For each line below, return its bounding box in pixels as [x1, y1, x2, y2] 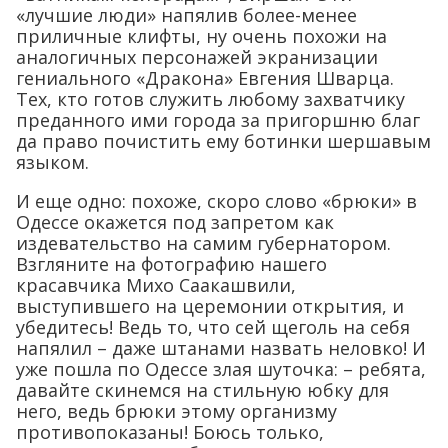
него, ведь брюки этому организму [16, 398, 337, 423]
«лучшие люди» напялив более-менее [16, 2, 357, 27]
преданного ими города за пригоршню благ [16, 107, 420, 132]
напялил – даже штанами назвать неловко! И [16, 335, 426, 360]
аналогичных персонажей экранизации [16, 44, 378, 69]
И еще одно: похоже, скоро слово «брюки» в [16, 188, 417, 213]
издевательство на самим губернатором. [16, 230, 391, 255]
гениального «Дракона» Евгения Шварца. [16, 65, 394, 90]
